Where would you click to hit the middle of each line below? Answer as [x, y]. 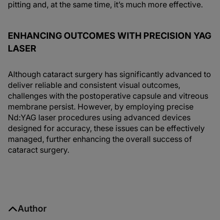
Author [32, 209]
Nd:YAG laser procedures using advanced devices [99, 118]
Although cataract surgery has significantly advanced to [110, 74]
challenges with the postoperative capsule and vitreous [108, 96]
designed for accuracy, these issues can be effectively [106, 128]
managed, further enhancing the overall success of [100, 139]
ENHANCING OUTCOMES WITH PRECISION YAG [110, 36]
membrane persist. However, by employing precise [101, 107]
